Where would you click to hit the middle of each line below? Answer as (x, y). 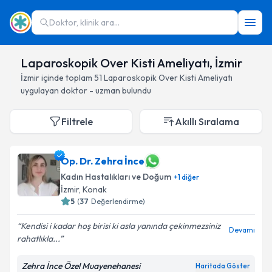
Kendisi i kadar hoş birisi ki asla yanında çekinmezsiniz (121, 226)
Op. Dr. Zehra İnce (103, 161)
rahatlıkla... (38, 239)
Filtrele (77, 121)
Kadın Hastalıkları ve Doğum (116, 177)
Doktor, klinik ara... (84, 22)
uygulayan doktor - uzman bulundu (86, 90)
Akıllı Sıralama (207, 121)
